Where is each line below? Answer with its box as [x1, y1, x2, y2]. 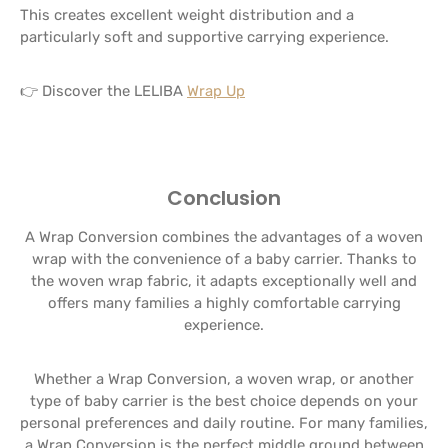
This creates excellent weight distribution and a [20, 6, 354, 24]
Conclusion [167, 184, 281, 212]
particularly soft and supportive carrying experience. [20, 28, 389, 46]
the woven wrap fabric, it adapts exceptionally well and [31, 272, 417, 290]
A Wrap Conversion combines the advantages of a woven [25, 228, 423, 246]
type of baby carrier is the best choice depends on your [30, 392, 418, 410]
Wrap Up [187, 82, 245, 100]
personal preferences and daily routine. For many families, [20, 414, 428, 432]
